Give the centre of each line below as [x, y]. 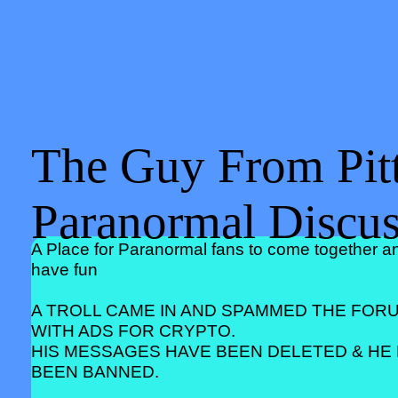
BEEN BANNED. [95, 371]
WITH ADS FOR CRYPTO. [133, 330]
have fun [64, 269]
